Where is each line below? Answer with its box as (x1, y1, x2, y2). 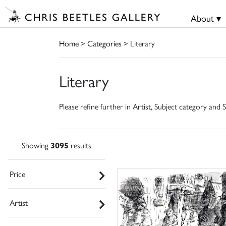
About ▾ (190, 12, 221, 24)
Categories (87, 37, 122, 49)
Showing (22, 139, 50, 151)
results (69, 139, 91, 151)
